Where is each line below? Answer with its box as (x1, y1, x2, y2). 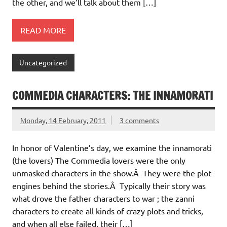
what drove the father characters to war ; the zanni (12, 193, 195, 203)
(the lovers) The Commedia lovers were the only (12, 155, 185, 165)
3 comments (119, 115, 159, 125)
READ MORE (20, 25, 66, 35)
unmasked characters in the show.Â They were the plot (12, 167, 211, 178)
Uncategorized (19, 58, 67, 67)
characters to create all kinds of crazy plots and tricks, (12, 205, 203, 216)
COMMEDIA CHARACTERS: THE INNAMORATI (12, 87, 213, 103)
